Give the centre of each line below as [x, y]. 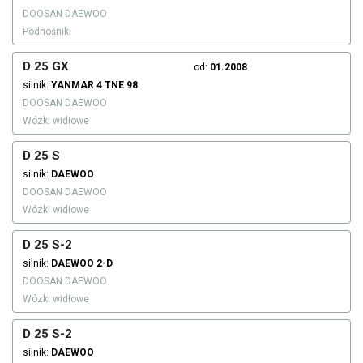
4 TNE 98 [117, 85]
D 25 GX [46, 67]
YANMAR [73, 85]
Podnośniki [47, 32]
